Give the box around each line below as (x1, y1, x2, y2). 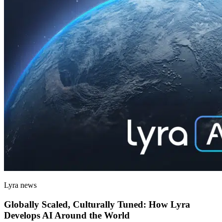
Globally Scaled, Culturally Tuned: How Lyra (4, 199, 190, 210)
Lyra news (4, 180, 37, 189)
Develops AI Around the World (4, 210, 130, 221)
